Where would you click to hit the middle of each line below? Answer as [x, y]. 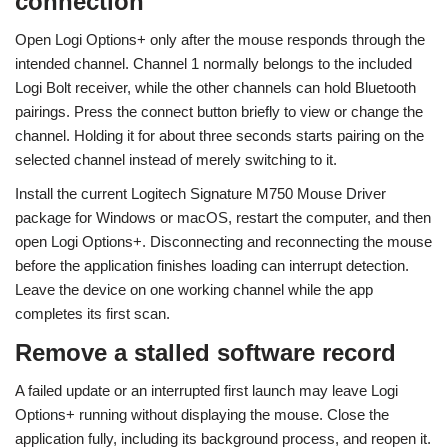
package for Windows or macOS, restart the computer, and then [223, 217]
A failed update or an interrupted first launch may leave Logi [206, 390]
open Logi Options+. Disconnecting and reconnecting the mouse [223, 241]
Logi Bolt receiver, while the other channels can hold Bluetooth [215, 87]
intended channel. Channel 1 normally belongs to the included [213, 63]
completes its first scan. [92, 313]
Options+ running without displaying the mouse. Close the [202, 414]
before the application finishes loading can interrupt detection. [212, 265]
